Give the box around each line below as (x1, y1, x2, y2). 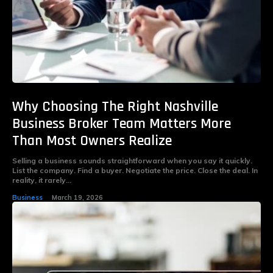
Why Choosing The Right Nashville (12, 97, 218, 116)
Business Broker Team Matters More (12, 115, 231, 133)
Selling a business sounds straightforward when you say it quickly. (12, 156, 252, 166)
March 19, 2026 (52, 193, 103, 202)
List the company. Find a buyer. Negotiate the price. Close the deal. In (12, 166, 252, 175)
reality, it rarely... (12, 175, 71, 185)
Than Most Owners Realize (12, 132, 172, 151)
